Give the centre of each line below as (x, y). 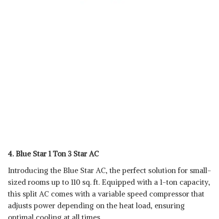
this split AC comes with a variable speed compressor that (106, 194)
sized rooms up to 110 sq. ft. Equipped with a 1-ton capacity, (109, 182)
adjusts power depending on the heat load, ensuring (96, 206)
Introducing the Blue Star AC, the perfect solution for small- (109, 170)
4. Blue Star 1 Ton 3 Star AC (53, 154)
